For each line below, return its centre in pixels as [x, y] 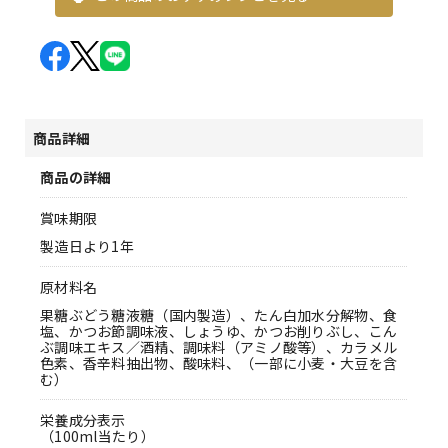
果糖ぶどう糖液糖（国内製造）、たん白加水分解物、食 [219, 315]
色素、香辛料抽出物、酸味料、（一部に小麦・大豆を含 [219, 363]
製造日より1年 [87, 246]
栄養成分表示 [83, 420]
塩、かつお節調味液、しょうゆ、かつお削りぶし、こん [219, 331]
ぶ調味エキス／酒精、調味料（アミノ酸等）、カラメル [219, 347]
